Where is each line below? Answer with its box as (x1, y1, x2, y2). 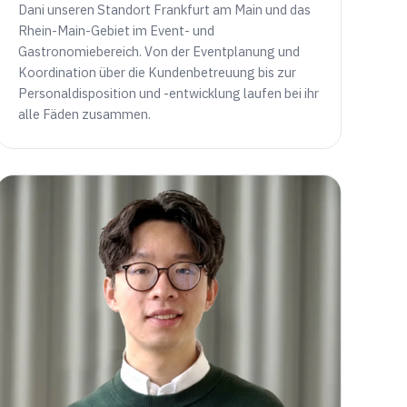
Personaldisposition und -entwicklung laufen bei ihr (17, 84, 319, 103)
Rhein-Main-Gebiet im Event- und (17, 22, 214, 40)
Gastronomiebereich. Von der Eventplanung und (17, 43, 300, 61)
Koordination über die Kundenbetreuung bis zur (17, 64, 296, 82)
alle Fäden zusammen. (17, 105, 151, 124)
